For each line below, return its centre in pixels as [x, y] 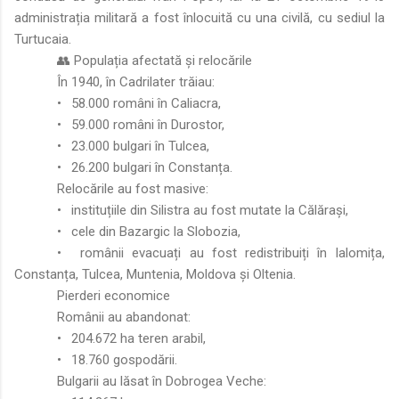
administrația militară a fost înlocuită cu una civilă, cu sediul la [199, 17]
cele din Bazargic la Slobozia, [156, 231]
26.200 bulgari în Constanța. [152, 167]
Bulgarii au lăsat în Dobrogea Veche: [162, 381]
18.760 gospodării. [124, 359]
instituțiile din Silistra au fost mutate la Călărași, [210, 210]
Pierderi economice [114, 295]
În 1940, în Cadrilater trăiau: [136, 81]
